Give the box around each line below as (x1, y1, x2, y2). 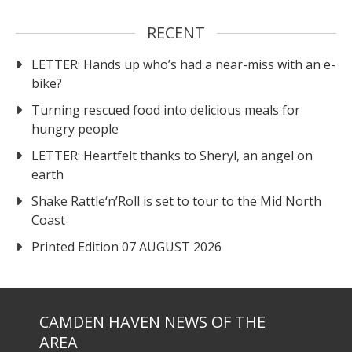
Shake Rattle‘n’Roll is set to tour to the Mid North (31, 192, 321, 210)
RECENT (147, 21, 205, 43)
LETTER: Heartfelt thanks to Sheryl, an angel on (31, 146, 313, 164)
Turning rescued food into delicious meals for (31, 101, 300, 119)
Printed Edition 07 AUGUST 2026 (31, 237, 222, 255)
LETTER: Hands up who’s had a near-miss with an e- (31, 55, 335, 73)
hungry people (31, 119, 119, 137)
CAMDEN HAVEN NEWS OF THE (39, 310, 266, 332)
